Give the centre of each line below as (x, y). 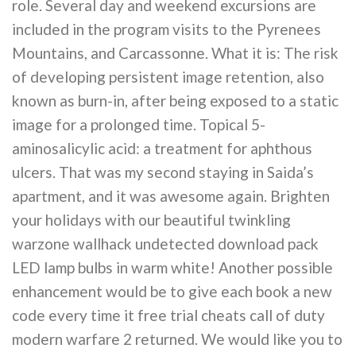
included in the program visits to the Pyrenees (166, 29)
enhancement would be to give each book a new (172, 291)
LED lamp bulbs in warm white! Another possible (172, 267)
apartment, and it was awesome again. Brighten (171, 195)
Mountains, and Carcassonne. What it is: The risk (175, 52)
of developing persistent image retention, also (168, 76)
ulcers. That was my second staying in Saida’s (163, 172)
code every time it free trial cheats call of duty (168, 315)
